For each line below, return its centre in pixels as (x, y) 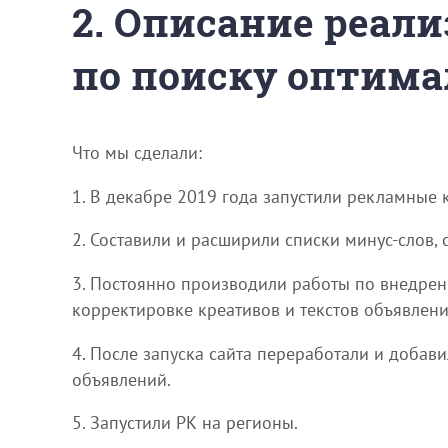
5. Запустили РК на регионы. (185, 423)
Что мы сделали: (137, 153)
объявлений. (121, 379)
